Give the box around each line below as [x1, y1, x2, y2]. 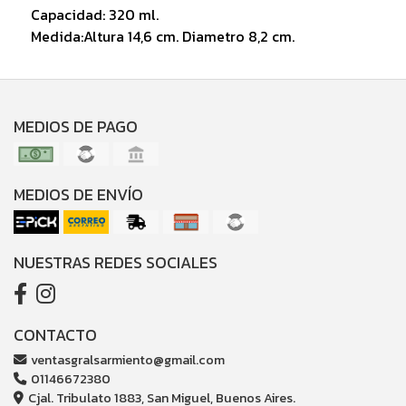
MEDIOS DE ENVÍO [14, 182, 143, 207]
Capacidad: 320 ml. [30, 3, 159, 25]
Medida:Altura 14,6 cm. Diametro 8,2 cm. [30, 24, 295, 47]
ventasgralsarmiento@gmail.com [28, 349, 225, 370]
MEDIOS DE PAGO [14, 114, 138, 139]
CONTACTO [14, 323, 97, 347]
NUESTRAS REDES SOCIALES [14, 250, 217, 275]
